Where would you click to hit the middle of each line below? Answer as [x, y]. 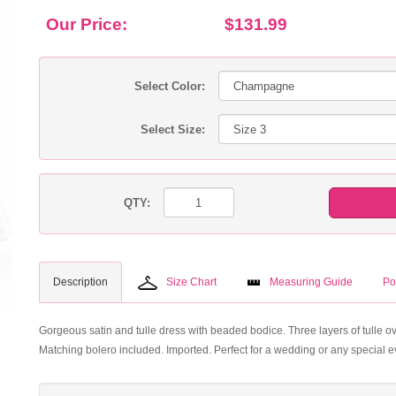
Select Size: [173, 129]
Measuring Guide [311, 282]
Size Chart [191, 282]
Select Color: [170, 86]
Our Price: [87, 24]
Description [80, 282]
